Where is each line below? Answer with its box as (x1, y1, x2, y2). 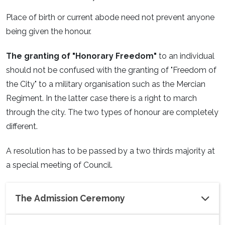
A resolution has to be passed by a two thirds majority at (6, 146, 215, 156)
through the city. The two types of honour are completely (6, 107, 218, 118)
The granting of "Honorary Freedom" (6, 51, 159, 61)
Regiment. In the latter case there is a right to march (6, 93, 197, 103)
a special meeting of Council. (6, 160, 113, 170)
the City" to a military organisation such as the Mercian (6, 79, 205, 89)
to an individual (159, 51, 214, 61)
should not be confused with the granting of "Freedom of (6, 65, 216, 75)
